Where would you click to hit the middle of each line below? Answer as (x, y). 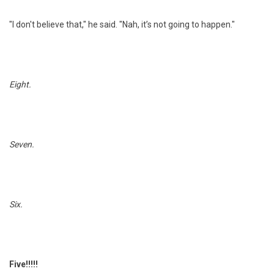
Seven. (22, 144)
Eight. (20, 84)
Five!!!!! (24, 264)
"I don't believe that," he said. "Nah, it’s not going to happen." (122, 24)
